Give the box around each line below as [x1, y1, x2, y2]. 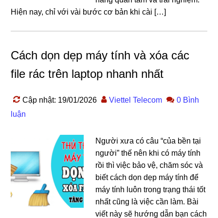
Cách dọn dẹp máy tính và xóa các [11, 48, 190, 62]
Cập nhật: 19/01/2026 [22, 95, 97, 104]
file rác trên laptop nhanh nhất [11, 67, 164, 80]
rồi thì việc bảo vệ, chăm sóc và [95, 161, 203, 169]
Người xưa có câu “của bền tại [95, 136, 201, 145]
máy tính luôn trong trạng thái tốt [95, 185, 206, 194]
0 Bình [177, 95, 200, 104]
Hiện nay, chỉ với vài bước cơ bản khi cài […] [11, 7, 166, 16]
